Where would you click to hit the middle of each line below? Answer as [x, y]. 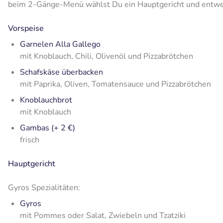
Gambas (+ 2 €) [48, 128]
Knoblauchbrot [46, 100]
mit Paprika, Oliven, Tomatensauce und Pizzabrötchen [115, 84]
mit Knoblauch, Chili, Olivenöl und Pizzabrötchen [107, 56]
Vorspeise [26, 29]
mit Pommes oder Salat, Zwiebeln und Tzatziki [103, 216]
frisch [30, 140]
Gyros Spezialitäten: [44, 188]
